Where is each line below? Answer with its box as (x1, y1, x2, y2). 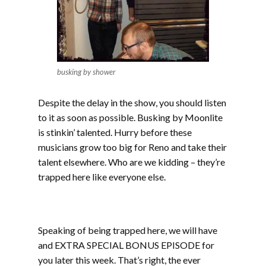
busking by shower (57, 67, 116, 77)
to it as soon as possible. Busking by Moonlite (38, 112, 223, 123)
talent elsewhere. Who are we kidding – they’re (38, 156, 225, 167)
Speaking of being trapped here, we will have (38, 224, 217, 236)
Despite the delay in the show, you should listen (38, 97, 226, 108)
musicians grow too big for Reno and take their (38, 141, 227, 153)
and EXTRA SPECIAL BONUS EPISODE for (38, 239, 214, 251)
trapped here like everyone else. (38, 171, 166, 182)
